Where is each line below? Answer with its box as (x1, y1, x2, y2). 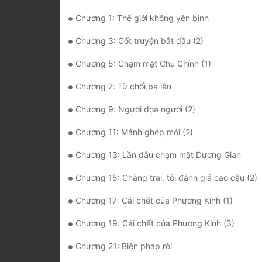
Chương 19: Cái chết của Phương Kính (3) (75, 218, 235, 229)
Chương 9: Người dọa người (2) (75, 104, 195, 115)
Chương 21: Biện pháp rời (75, 241, 172, 251)
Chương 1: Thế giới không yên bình (75, 13, 209, 23)
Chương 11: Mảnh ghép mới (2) (75, 127, 193, 137)
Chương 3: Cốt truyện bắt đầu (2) (75, 36, 204, 46)
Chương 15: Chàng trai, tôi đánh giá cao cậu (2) (75, 173, 257, 183)
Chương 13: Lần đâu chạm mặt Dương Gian (75, 150, 241, 160)
